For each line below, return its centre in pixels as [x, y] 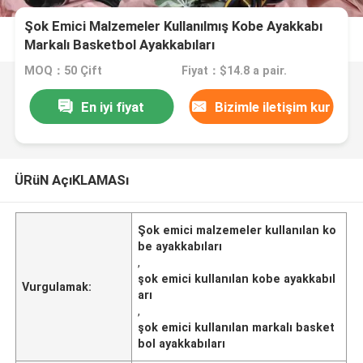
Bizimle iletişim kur [273, 107]
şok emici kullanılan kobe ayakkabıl [237, 278]
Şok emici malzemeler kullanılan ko [237, 230]
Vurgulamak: [57, 286]
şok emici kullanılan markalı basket [237, 327]
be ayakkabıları [180, 246]
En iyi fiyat [113, 107]
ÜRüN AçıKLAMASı [71, 179]
